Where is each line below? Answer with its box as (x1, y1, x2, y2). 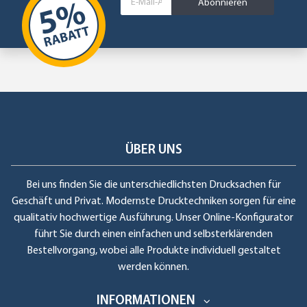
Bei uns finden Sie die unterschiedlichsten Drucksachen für (26, 180, 281, 191)
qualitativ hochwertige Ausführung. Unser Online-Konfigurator (14, 212, 293, 224)
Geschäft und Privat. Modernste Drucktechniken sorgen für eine (11, 196, 296, 208)
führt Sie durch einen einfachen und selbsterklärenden (34, 229, 273, 241)
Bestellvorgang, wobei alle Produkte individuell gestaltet (26, 245, 281, 257)
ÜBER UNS (125, 144, 182, 158)
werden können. (118, 262, 189, 273)
